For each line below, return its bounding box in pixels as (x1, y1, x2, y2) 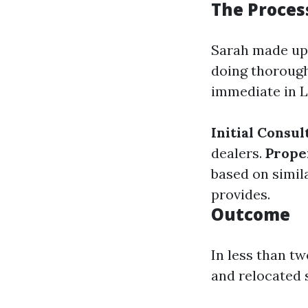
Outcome (211, 203, 290, 225)
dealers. (211, 144, 265, 162)
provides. (211, 186, 270, 203)
